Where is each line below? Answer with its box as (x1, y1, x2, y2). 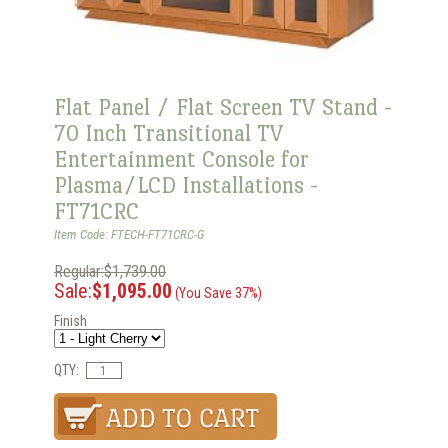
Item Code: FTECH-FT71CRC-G (54, 226, 204, 242)
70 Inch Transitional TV (54, 119, 284, 146)
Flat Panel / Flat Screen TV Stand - (54, 93, 392, 120)
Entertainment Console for (54, 145, 309, 172)
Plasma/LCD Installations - (54, 171, 318, 198)
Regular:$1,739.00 (54, 261, 166, 281)
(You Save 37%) (172, 284, 262, 301)
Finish (54, 312, 87, 329)
